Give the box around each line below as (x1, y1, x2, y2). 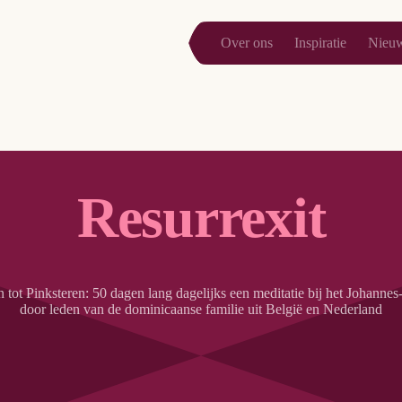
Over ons (221, 35, 274, 50)
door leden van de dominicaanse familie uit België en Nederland (20, 301, 382, 317)
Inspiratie (294, 35, 347, 50)
